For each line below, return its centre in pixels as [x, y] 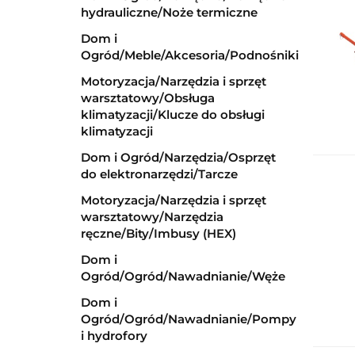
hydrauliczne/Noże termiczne [169, 12]
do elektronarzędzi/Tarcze [159, 174]
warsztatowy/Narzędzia [152, 217]
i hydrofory [114, 336]
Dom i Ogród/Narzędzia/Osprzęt [178, 157]
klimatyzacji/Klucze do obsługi [173, 115]
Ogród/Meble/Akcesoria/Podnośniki [190, 55]
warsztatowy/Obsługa [148, 98]
